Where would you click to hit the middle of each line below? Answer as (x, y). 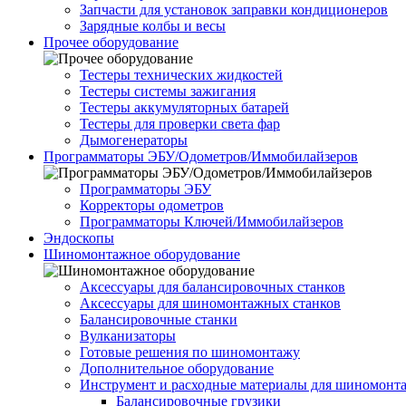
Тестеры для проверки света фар (180, 124)
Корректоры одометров (152, 206)
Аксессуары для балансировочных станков (213, 287)
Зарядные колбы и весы (153, 26)
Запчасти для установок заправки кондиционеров (234, 10)
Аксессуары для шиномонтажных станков (210, 304)
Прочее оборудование (111, 43)
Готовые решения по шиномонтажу (190, 353)
